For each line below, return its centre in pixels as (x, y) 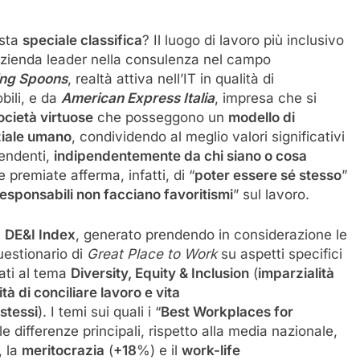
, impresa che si (266, 98)
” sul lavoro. (271, 195)
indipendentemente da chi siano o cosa (180, 156)
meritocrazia (63, 350)
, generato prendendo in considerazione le (211, 234)
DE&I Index (40, 234)
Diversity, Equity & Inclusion (160, 273)
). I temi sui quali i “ (99, 311)
